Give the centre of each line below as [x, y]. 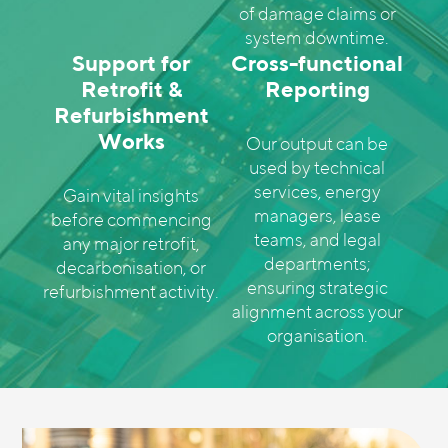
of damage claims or [317, 13]
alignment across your [317, 311]
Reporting [317, 89]
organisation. [317, 335]
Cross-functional [317, 63]
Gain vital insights [131, 195]
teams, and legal [317, 239]
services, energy [317, 191]
